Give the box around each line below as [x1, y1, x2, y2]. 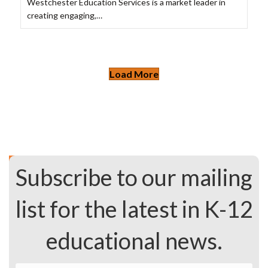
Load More [109, 68, 159, 80]
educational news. [45, 227, 223, 255]
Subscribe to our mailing [16, 163, 252, 191]
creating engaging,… [27, 10, 102, 21]
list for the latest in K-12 [15, 195, 253, 223]
